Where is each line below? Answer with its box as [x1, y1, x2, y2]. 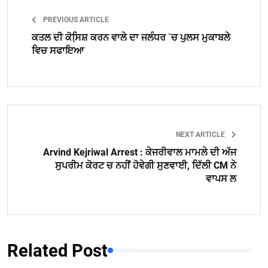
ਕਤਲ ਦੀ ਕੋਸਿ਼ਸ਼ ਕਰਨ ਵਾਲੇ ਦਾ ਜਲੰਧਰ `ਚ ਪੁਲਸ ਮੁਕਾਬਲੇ [32, 31, 230, 43]
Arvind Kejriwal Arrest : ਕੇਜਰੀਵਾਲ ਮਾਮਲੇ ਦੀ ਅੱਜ [43, 146, 236, 158]
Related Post [7, 240, 108, 261]
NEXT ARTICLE [176, 130, 227, 139]
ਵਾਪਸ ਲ [206, 172, 236, 184]
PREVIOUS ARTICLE [41, 15, 109, 24]
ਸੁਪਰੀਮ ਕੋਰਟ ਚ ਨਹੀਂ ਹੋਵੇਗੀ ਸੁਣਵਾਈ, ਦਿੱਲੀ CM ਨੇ [55, 159, 236, 171]
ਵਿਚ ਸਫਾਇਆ [32, 44, 84, 56]
